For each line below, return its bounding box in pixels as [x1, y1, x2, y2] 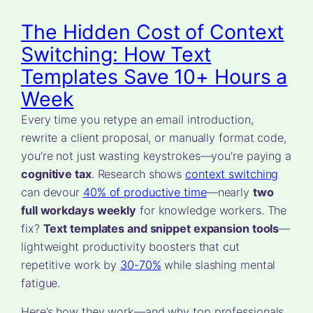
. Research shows [91, 167, 186, 182]
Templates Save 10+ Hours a [21, 64, 288, 89]
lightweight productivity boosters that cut [21, 240, 240, 254]
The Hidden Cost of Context [21, 20, 284, 45]
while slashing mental [161, 258, 276, 272]
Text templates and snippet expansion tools [43, 221, 279, 236]
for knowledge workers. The [136, 203, 287, 218]
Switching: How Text [21, 42, 212, 67]
